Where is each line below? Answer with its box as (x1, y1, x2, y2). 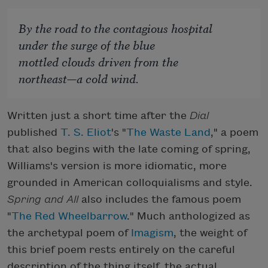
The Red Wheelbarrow (11, 210, 127, 222)
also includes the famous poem (78, 193, 241, 205)
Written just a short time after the (7, 109, 190, 121)
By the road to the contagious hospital (19, 19, 213, 36)
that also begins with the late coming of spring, (7, 143, 251, 155)
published (7, 126, 60, 138)
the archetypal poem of (7, 227, 131, 239)
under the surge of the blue (19, 35, 156, 53)
